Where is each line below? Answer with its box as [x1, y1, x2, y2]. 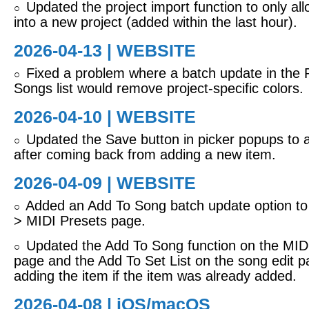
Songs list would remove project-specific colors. [14, 81, 303, 96]
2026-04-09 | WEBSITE [14, 173, 196, 192]
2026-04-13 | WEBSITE [14, 41, 196, 60]
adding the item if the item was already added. [14, 268, 297, 283]
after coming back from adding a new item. [14, 147, 276, 162]
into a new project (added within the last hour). [14, 14, 297, 30]
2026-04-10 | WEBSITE [14, 107, 196, 126]
